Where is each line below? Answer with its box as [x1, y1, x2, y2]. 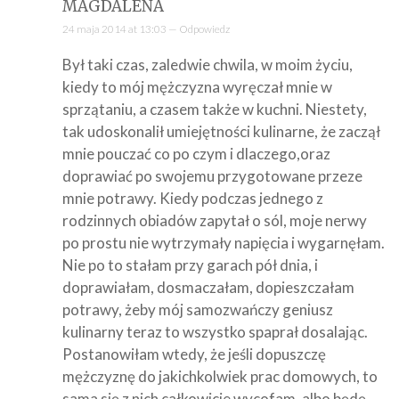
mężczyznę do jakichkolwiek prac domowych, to [62, 366, 378, 386]
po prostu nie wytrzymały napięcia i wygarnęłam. [62, 232, 385, 252]
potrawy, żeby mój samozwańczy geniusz [62, 299, 333, 319]
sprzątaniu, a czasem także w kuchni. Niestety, [62, 99, 367, 118]
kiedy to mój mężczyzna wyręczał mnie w [62, 77, 332, 96]
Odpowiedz [179, 21, 230, 36]
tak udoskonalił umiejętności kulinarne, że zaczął [62, 121, 380, 141]
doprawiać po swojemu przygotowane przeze [62, 166, 362, 185]
